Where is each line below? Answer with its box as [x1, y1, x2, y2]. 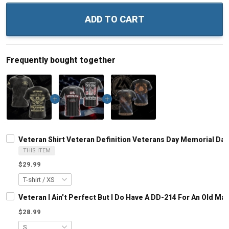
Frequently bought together [6, 55, 116, 65]
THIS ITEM [23, 147, 51, 154]
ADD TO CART [84, 14, 145, 25]
